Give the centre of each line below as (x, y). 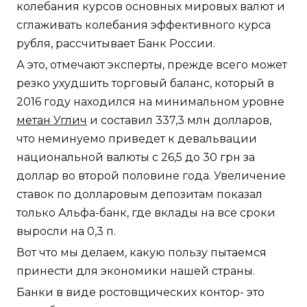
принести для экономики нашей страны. (136, 271)
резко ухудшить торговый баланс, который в (145, 83)
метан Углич (52, 120)
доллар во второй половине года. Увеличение (151, 175)
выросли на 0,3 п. (66, 231)
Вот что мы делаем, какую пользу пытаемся (142, 252)
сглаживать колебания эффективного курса (144, 25)
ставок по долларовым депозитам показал (139, 194)
